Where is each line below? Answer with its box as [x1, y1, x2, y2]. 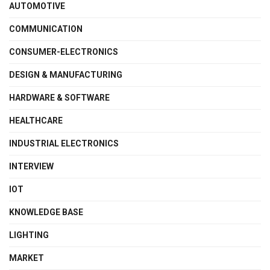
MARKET [9, 253, 44, 263]
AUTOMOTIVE [9, 1, 65, 11]
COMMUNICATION [9, 24, 83, 34]
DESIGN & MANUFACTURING [9, 70, 122, 80]
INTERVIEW [9, 162, 54, 172]
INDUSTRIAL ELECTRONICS [9, 139, 119, 149]
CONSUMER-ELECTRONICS [9, 47, 118, 57]
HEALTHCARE [9, 116, 63, 126]
